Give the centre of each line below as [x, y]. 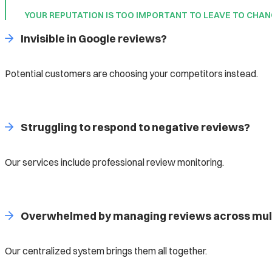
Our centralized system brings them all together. [106, 250]
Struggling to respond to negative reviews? [135, 127]
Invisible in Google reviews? [93, 38]
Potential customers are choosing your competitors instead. [131, 73]
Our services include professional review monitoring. [114, 162]
